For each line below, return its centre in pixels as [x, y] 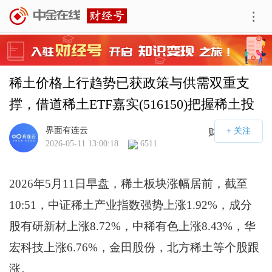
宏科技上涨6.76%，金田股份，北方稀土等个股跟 [134, 248]
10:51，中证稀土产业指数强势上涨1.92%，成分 [130, 205]
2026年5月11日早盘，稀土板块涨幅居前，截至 [128, 184]
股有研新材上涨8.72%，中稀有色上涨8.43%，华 [132, 226]
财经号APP [232, 132]
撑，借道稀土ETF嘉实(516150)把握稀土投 [131, 104]
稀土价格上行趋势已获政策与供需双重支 [129, 83]
